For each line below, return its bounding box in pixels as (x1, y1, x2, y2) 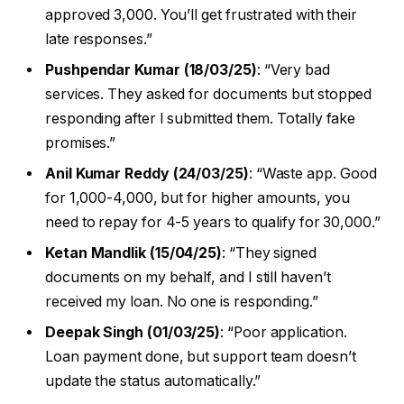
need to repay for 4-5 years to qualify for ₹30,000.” (45, 214, 381, 232)
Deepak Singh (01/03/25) (45, 324, 221, 342)
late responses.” (45, 31, 152, 49)
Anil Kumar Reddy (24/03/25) (45, 165, 249, 183)
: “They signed (222, 244, 317, 262)
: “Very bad (256, 61, 330, 79)
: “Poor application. (220, 324, 347, 342)
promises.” (45, 134, 116, 152)
